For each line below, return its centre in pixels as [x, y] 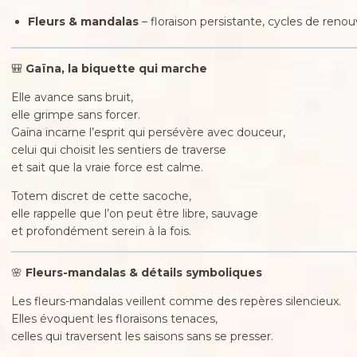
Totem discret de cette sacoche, [101, 196]
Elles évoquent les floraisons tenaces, [114, 318]
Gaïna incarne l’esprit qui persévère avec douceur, [148, 132]
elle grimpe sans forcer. [75, 114]
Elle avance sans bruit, [72, 97]
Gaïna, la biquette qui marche [116, 68]
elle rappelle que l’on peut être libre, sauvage [134, 213]
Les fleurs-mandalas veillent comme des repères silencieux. [176, 301]
